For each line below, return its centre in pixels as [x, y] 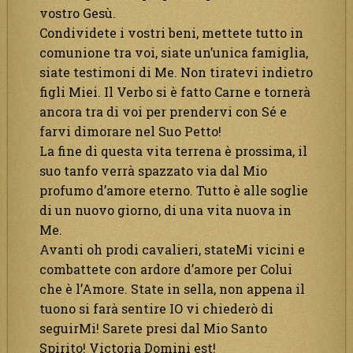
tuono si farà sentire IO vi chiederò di [156, 308]
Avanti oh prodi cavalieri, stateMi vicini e [172, 249]
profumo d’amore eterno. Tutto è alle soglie [174, 190]
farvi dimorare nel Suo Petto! [130, 131]
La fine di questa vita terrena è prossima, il [173, 150]
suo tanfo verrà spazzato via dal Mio [153, 170]
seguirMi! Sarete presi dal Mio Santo [153, 328]
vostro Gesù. [78, 13]
